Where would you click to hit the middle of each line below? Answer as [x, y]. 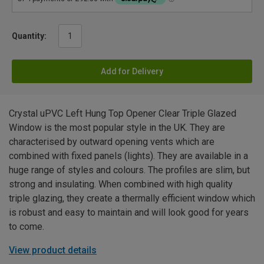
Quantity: [29, 36]
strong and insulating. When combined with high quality [121, 184]
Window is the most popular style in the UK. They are [117, 128]
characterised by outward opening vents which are [112, 142]
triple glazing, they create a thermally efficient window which [132, 199]
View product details [53, 250]
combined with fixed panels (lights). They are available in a [128, 156]
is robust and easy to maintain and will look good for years [129, 213]
